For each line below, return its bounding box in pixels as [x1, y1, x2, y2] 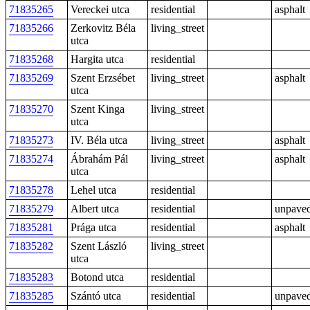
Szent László [71, 240, 127, 252]
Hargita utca [71, 53, 124, 65]
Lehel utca [71, 184, 116, 196]
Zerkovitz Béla [71, 22, 136, 34]
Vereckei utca [71, 3, 129, 15]
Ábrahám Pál [71, 153, 128, 165]
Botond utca [71, 271, 124, 283]
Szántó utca [71, 290, 121, 302]
